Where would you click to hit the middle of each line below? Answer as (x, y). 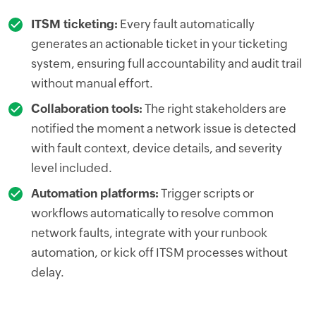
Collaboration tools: (87, 108)
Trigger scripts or (206, 193)
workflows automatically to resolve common (152, 213)
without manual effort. (92, 83)
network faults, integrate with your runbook (149, 232)
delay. (48, 272)
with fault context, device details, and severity (157, 148)
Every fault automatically (186, 24)
